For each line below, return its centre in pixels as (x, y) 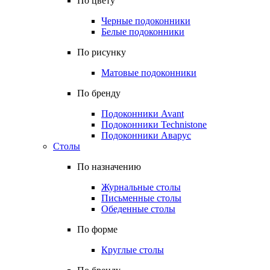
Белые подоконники (143, 32)
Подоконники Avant (143, 114)
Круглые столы (133, 250)
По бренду (99, 93)
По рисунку (102, 52)
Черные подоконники (146, 21)
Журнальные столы (141, 187)
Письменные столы (141, 198)
